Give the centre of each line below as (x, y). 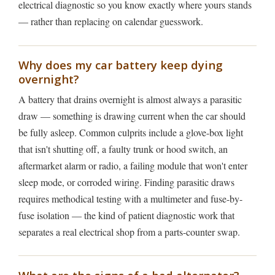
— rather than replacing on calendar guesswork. (111, 21)
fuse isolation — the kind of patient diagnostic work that (126, 215)
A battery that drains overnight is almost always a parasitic (130, 99)
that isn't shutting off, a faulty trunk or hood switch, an (123, 149)
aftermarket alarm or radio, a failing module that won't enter (133, 165)
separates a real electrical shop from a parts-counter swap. (129, 231)
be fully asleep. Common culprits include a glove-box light (131, 132)
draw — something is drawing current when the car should (132, 115)
